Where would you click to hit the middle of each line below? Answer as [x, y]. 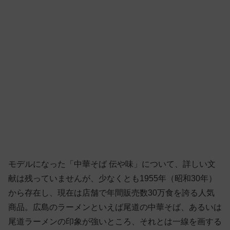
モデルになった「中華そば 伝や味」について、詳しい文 [112, 164]
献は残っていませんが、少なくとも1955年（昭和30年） [112, 179]
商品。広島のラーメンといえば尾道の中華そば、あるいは [115, 207]
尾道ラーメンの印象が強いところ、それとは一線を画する [115, 222]
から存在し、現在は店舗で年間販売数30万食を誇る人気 [111, 193]
